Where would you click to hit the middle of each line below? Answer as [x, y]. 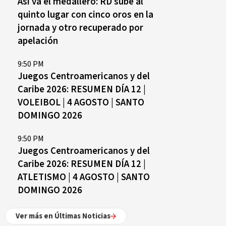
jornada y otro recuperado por [80, 28]
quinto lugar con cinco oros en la [86, 15]
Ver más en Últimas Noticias [63, 216]
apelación [38, 41]
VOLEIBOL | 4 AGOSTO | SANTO [81, 102]
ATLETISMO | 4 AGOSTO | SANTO [84, 177]
